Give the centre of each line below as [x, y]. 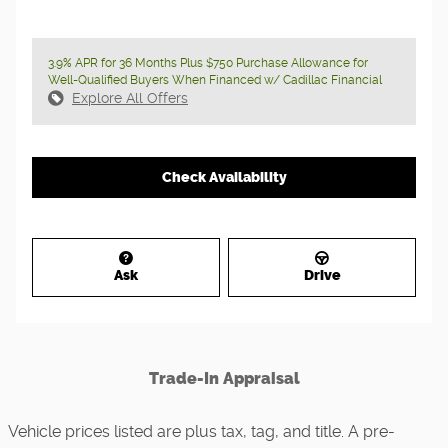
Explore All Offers [130, 97]
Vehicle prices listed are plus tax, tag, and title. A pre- [201, 431]
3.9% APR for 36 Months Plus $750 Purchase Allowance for [208, 62]
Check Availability [224, 177]
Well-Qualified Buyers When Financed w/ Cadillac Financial [215, 79]
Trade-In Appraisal [224, 378]
